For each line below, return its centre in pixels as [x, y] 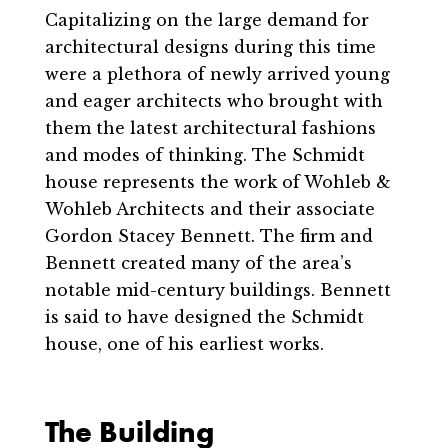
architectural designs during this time [210, 47]
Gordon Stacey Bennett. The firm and [208, 236]
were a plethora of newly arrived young [217, 74]
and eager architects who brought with [213, 101]
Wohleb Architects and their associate [209, 209]
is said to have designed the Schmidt [204, 317]
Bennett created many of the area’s [198, 263]
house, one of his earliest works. [184, 344]
